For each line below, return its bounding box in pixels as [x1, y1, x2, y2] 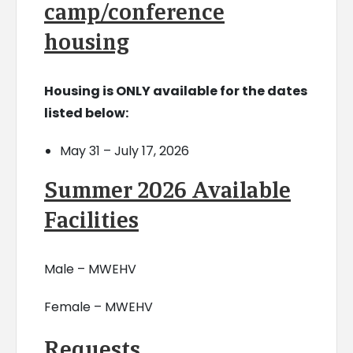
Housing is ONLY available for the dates [43, 82, 307, 101]
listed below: [43, 104, 128, 123]
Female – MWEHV [43, 298, 153, 317]
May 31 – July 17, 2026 [59, 142, 189, 161]
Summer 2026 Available [43, 176, 291, 205]
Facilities [43, 206, 139, 235]
